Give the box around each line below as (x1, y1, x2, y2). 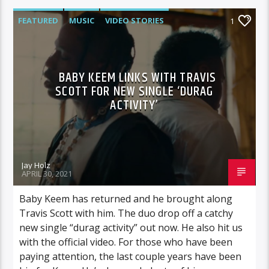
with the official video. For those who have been (19, 235, 233, 249)
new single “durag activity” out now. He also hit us (19, 220, 243, 234)
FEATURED (18, 14, 59, 26)
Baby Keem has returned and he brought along (19, 192, 233, 205)
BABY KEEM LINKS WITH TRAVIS (58, 67, 217, 88)
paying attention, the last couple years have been (19, 249, 242, 263)
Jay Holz (22, 159, 51, 171)
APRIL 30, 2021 (22, 168, 73, 179)
